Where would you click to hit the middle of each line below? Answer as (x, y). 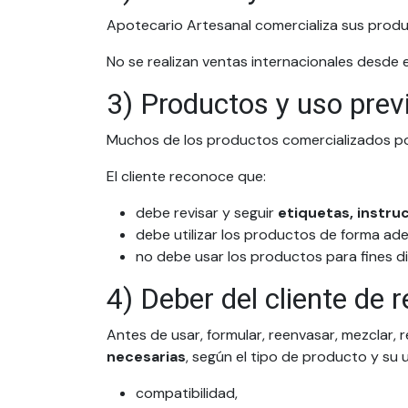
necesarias (146, 357)
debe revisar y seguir (207, 213)
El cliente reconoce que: (186, 176)
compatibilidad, (187, 393)
